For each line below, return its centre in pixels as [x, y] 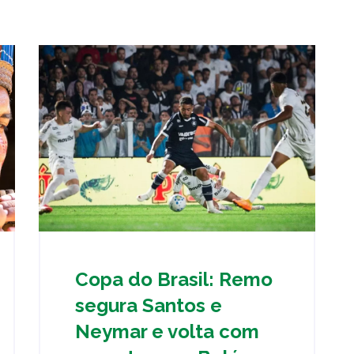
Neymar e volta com [167, 331]
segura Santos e [149, 305]
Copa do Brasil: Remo [174, 279]
